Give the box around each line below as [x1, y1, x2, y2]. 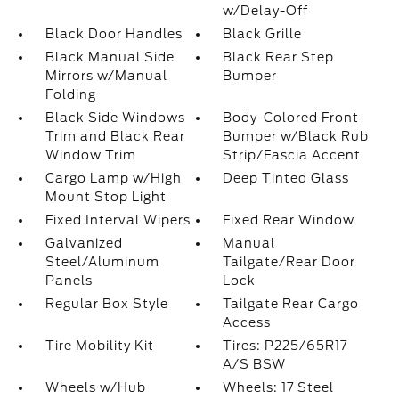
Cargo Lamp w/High [45, 171, 182, 185]
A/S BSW [223, 357, 287, 371]
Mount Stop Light [45, 190, 167, 204]
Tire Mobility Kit [45, 338, 154, 353]
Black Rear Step [223, 50, 335, 64]
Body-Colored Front [223, 110, 360, 125]
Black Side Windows [45, 110, 185, 125]
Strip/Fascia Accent [223, 148, 362, 162]
